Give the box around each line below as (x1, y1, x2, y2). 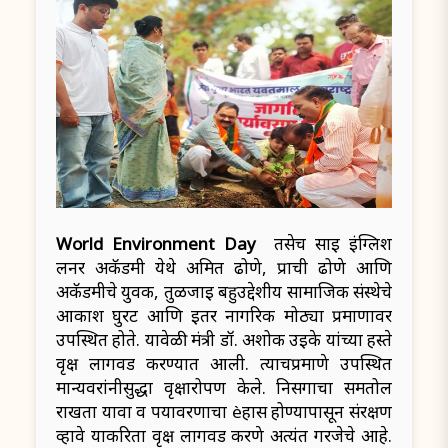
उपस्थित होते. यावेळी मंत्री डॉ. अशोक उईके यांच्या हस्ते (56, 328, 392, 352)
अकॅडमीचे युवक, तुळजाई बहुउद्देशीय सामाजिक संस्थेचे (56, 280, 392, 304)
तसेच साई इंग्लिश (274, 232, 392, 256)
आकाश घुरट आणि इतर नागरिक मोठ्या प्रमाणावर (56, 304, 392, 328)
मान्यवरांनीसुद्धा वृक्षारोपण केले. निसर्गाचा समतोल (56, 376, 392, 400)
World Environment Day (56, 232, 274, 256)
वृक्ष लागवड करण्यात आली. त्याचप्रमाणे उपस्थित (56, 352, 392, 376)
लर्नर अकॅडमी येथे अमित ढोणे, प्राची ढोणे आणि (56, 256, 392, 280)
